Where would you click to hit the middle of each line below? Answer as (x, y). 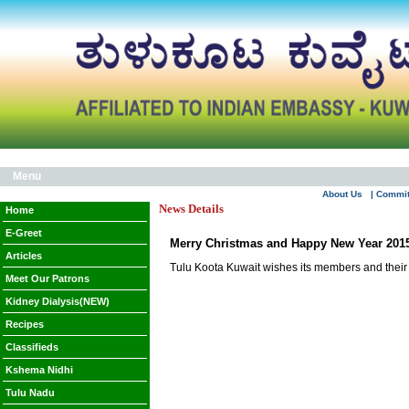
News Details (191, 209)
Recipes (25, 324)
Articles (24, 256)
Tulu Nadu (30, 393)
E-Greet (24, 233)
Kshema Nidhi (39, 370)
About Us (342, 194)
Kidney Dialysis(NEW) (58, 301)
